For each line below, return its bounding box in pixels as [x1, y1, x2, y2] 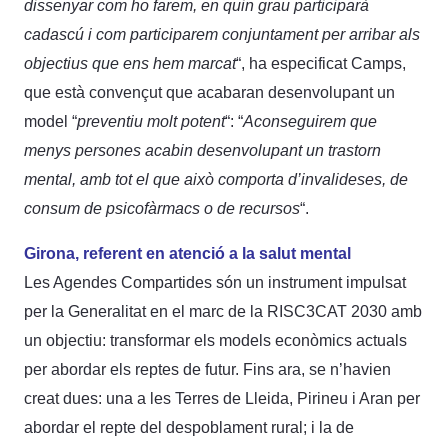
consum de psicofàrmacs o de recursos [24, 199, 300, 217]
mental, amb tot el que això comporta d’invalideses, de [24, 170, 408, 188]
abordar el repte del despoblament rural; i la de [24, 418, 354, 436]
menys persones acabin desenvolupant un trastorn [24, 141, 381, 159]
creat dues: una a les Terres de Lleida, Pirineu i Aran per [24, 389, 420, 407]
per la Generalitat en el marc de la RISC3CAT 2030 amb [24, 302, 422, 320]
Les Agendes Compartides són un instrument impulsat [24, 273, 406, 291]
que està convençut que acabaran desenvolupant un [24, 83, 395, 101]
